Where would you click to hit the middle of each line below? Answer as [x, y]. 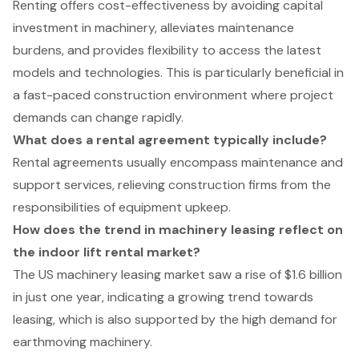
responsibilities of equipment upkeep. [122, 207]
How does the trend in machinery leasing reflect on [178, 229]
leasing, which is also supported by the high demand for [175, 319]
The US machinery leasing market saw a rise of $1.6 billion [177, 274]
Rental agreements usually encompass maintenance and [178, 162]
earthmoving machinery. [83, 341]
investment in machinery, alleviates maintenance [153, 27]
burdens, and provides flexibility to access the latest [167, 50]
